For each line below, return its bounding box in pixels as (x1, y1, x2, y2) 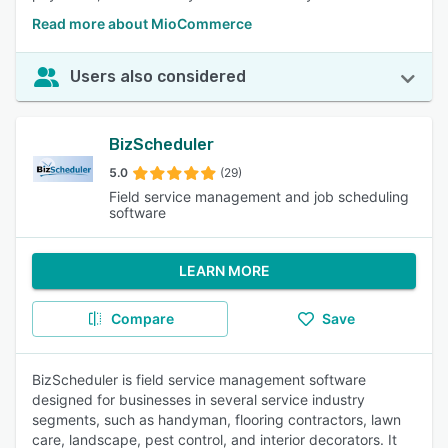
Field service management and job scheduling (109, 188, 410, 205)
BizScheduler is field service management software (32, 371, 366, 388)
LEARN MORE (178, 262, 270, 279)
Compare (110, 310, 174, 327)
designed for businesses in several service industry (32, 391, 365, 408)
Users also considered (70, 67, 246, 86)
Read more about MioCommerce (32, 15, 252, 32)
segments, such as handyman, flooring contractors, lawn (32, 411, 401, 428)
